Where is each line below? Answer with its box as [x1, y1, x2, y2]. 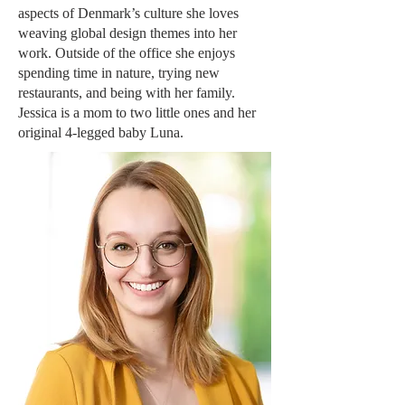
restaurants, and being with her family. [18, 85, 235, 100]
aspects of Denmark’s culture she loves [18, 5, 239, 21]
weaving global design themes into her [18, 25, 237, 41]
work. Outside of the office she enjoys [18, 45, 235, 61]
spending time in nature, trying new [18, 65, 220, 80]
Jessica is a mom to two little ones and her [18, 105, 256, 120]
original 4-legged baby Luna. [18, 125, 184, 140]
